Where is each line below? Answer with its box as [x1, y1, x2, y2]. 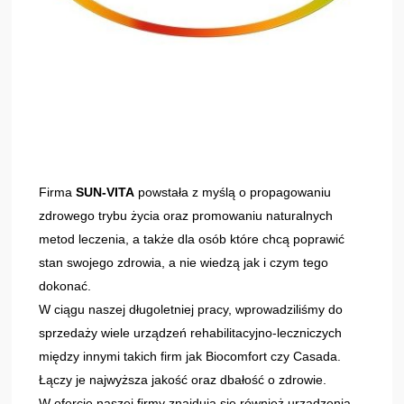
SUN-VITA [76, 184, 135, 199]
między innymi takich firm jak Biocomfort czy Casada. [39, 348, 342, 363]
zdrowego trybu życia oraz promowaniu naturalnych [39, 207, 334, 223]
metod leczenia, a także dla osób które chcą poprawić [39, 231, 345, 246]
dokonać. [39, 278, 92, 293]
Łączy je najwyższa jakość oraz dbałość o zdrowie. [39, 372, 327, 387]
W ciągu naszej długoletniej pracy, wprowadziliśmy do [39, 301, 344, 317]
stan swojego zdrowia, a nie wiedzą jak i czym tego [39, 254, 329, 270]
